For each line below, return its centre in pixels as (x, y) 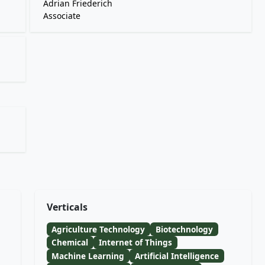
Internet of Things (136, 243)
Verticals (67, 207)
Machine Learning (88, 256)
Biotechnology (185, 229)
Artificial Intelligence (177, 256)
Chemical (70, 243)
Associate (62, 16)
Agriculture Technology (98, 229)
